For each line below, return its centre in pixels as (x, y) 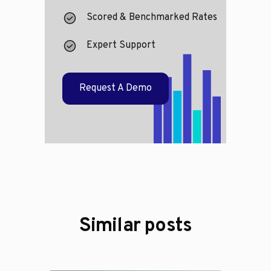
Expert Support (121, 46)
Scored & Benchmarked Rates (152, 18)
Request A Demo (115, 89)
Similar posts (135, 227)
